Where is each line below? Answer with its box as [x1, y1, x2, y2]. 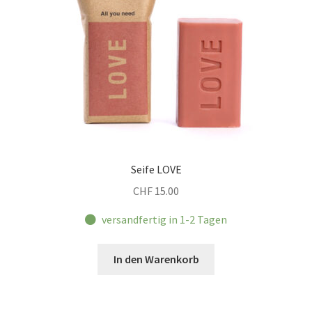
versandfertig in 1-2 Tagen [102, 212, 228, 226]
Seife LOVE [130, 162, 182, 177]
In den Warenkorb [113, 252, 199, 267]
